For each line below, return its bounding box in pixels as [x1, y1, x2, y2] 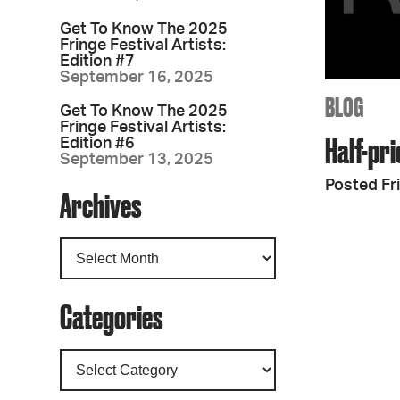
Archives [60, 186, 142, 224]
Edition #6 [60, 136, 136, 152]
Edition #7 [60, 54, 136, 70]
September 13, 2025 [60, 152, 214, 168]
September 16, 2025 [60, 70, 214, 86]
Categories [60, 297, 163, 336]
